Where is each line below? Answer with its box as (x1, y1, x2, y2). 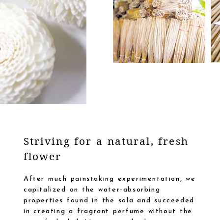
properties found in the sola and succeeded (23, 197, 194, 205)
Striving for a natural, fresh (23, 134, 189, 148)
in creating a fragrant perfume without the (23, 208, 192, 216)
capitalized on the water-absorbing (23, 186, 161, 194)
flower (23, 149, 62, 164)
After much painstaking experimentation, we (23, 175, 196, 183)
